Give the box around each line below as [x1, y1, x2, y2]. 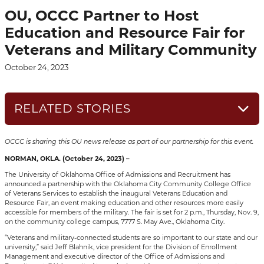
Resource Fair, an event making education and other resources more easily [5, 198, 244, 207]
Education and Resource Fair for [5, 24, 245, 41]
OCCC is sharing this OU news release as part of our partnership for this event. [5, 138, 254, 146]
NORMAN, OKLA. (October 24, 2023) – [5, 154, 130, 163]
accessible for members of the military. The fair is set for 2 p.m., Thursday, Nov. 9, [5, 207, 259, 216]
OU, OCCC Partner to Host [5, 7, 200, 24]
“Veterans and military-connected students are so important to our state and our [5, 233, 258, 242]
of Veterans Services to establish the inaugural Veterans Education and [5, 189, 228, 197]
